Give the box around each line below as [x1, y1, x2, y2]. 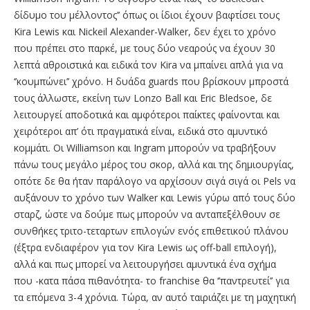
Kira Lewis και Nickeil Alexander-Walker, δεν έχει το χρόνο [14, 24, 276, 38]
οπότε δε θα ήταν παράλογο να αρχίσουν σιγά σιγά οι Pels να [14, 174, 295, 188]
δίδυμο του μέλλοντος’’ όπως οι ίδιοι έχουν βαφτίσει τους [14, 8, 280, 21]
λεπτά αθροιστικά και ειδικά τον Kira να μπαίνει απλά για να [14, 57, 283, 71]
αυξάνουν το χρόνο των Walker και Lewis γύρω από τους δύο [14, 190, 295, 204]
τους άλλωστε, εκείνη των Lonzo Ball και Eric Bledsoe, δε [14, 91, 272, 104]
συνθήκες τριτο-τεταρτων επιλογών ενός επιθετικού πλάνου [14, 224, 289, 237]
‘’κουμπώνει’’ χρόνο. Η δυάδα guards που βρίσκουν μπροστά [14, 74, 289, 88]
